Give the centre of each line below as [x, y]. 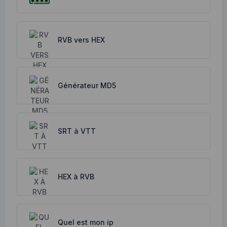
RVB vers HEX [81, 40]
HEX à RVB [76, 177]
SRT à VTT [77, 131]
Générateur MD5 [87, 85]
